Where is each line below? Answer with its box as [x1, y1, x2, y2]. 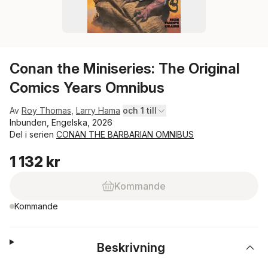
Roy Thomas [22, 105, 71, 115]
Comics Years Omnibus [10, 79, 165, 96]
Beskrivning [97, 240, 166, 255]
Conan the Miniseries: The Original [10, 60, 240, 77]
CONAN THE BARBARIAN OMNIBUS [56, 129, 194, 139]
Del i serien [10, 129, 56, 139]
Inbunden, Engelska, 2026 [10, 117, 112, 127]
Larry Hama [76, 105, 120, 115]
